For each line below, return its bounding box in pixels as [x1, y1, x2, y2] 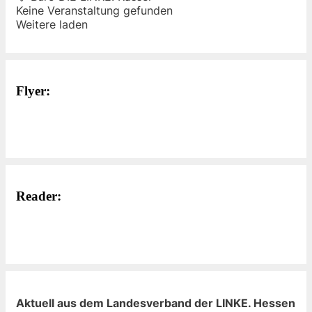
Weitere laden [16, 17, 88, 31]
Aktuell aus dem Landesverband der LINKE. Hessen [16, 296, 295, 311]
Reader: [16, 189, 61, 204]
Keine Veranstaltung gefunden [16, 3, 173, 17]
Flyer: [16, 83, 50, 98]
